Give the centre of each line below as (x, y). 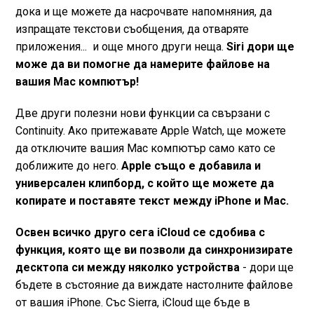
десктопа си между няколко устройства (127, 267)
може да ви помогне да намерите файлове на (142, 64)
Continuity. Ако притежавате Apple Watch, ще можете (150, 131)
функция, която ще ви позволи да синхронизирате (154, 250)
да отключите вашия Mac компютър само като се (145, 148)
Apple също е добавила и (191, 166)
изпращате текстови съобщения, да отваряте (132, 29)
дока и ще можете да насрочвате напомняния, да (143, 12)
